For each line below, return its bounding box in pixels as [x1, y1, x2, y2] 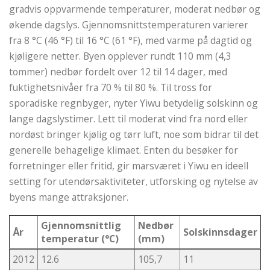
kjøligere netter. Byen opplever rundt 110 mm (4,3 [9, 49, 231, 63]
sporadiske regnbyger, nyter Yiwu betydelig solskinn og [9, 96, 258, 110]
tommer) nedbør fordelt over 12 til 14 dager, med [9, 64, 227, 78]
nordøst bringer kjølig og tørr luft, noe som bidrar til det [9, 127, 259, 141]
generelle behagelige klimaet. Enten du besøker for [9, 143, 238, 157]
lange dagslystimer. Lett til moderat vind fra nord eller [9, 111, 248, 125]
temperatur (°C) [41, 231, 119, 245]
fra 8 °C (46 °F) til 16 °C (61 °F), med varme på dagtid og [9, 33, 252, 47]
